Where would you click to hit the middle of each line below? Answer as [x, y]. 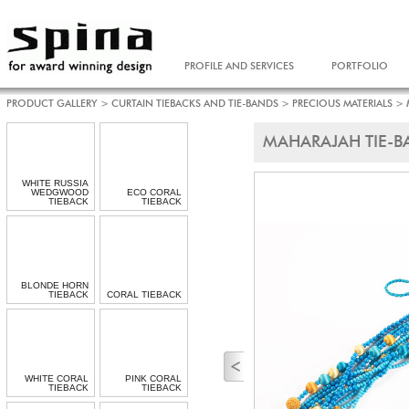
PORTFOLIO [360, 66]
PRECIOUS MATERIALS [342, 104]
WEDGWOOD [60, 192]
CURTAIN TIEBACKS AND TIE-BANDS [195, 104]
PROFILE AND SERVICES [239, 66]
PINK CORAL [153, 378]
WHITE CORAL [57, 378]
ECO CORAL [154, 192]
